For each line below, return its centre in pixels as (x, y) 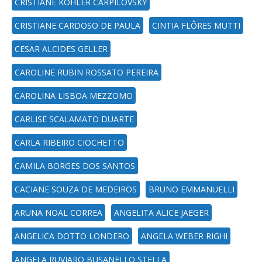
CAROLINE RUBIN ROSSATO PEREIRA (87, 72)
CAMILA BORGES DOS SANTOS (75, 166)
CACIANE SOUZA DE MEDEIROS (76, 189)
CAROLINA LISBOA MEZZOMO (74, 96)
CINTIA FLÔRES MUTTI (196, 25)
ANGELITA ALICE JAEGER (161, 213)
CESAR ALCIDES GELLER (61, 49)
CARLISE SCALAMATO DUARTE (74, 119)
